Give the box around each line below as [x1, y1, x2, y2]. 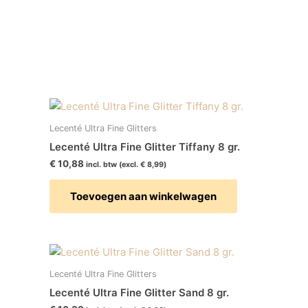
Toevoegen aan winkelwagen [70, 190, 217, 203]
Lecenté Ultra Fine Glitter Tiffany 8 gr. [49, 140, 240, 153]
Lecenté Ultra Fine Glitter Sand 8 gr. [49, 285, 229, 299]
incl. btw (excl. [86, 160, 140, 170]
